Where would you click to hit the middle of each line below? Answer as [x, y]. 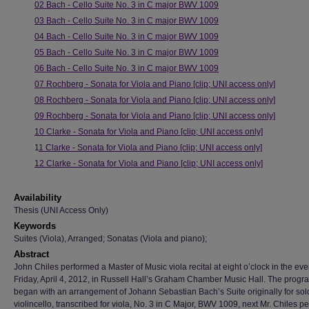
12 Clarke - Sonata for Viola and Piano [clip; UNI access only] [149, 163]
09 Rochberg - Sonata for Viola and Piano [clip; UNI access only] [155, 116]
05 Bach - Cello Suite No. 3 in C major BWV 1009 [127, 52]
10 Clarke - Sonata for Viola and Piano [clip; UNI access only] [149, 132]
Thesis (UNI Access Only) [61, 210]
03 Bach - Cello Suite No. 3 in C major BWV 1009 [127, 21]
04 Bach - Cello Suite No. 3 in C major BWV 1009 [127, 37]
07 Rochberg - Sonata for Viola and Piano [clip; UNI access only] [155, 84]
